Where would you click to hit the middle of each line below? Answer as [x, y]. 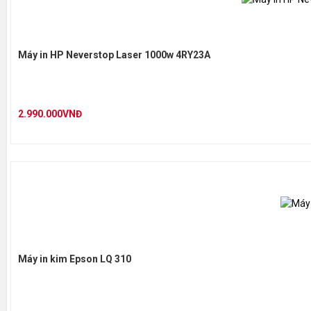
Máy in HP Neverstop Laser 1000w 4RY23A [114, 55]
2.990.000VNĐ [50, 114]
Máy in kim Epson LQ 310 [75, 259]
